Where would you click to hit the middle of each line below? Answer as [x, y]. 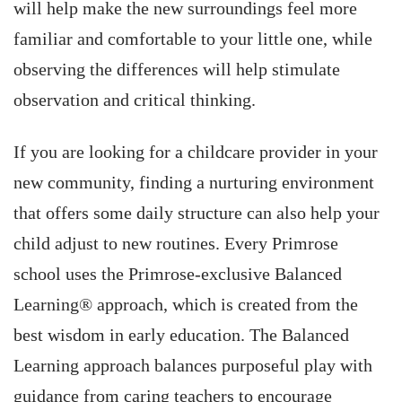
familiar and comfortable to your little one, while [193, 39]
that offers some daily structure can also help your [197, 213]
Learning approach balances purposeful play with [193, 366]
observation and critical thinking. [135, 100]
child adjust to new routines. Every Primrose [176, 244]
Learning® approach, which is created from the [186, 305]
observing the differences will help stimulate [177, 70]
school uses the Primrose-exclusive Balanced [178, 274]
